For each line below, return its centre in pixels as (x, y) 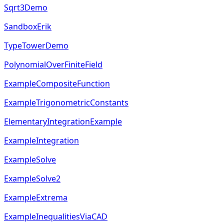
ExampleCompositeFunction (57, 84)
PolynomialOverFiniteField (53, 65)
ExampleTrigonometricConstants (66, 103)
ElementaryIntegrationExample (63, 122)
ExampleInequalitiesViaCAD (56, 217)
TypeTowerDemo (36, 46)
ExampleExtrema (36, 198)
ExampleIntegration (41, 141)
